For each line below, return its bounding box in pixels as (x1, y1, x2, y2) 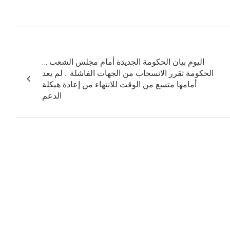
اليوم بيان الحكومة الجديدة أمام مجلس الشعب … (42, 56, 205, 67)
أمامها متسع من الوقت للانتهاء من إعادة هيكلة (42, 79, 197, 89)
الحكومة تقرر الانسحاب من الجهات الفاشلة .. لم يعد (42, 68, 214, 78)
